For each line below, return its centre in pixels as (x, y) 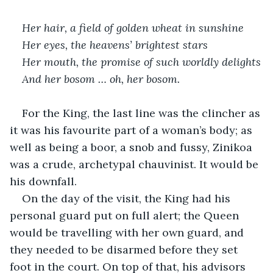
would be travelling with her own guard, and (128, 232)
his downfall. (43, 181)
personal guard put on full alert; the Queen (126, 215)
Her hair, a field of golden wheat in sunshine (133, 27)
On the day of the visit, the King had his (128, 198)
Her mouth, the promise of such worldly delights (141, 62)
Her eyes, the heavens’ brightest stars (115, 44)
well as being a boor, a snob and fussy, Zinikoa (133, 147)
